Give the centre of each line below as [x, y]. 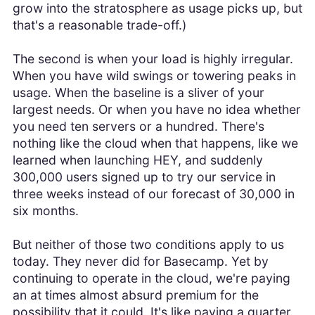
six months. [45, 211]
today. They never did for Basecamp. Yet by [140, 262]
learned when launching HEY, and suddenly [137, 160]
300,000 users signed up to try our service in [144, 177]
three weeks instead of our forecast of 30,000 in [153, 194]
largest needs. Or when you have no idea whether [156, 110]
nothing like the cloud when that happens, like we [155, 143]
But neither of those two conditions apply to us [148, 245]
